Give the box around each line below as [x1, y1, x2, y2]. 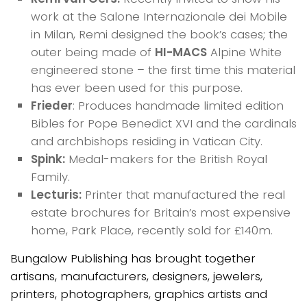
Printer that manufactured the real [82, 186, 285, 203]
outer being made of [31, 43, 155, 60]
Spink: [31, 150, 65, 167]
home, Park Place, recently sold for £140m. [31, 221, 273, 238]
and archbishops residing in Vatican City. [31, 132, 262, 149]
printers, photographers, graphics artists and [10, 285, 267, 302]
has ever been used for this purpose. [31, 79, 243, 96]
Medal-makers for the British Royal [65, 150, 267, 167]
